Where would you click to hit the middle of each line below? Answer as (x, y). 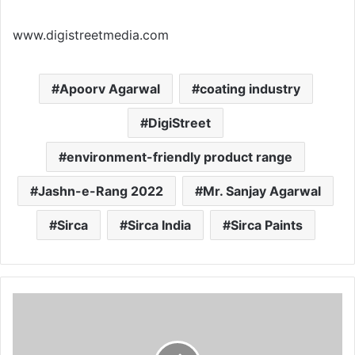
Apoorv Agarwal (109, 89)
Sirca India (159, 225)
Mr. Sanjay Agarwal (262, 191)
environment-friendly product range (179, 157)
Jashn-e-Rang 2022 (101, 191)
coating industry (250, 89)
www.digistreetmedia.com (91, 35)
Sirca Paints (266, 225)
